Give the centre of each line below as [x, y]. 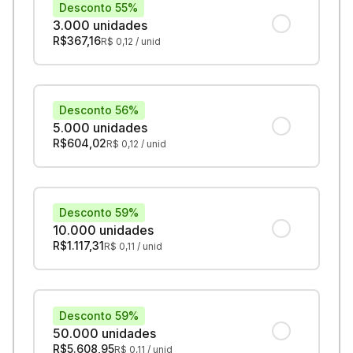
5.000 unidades [100, 128]
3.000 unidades [100, 26]
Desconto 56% [99, 110]
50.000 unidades [105, 333]
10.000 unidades [104, 230]
